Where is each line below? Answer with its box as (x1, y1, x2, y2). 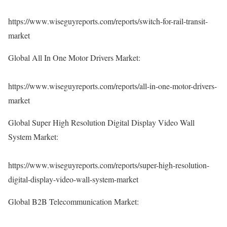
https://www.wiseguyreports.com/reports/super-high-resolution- (8, 160, 209, 170)
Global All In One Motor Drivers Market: (8, 52, 140, 63)
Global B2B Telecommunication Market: (8, 196, 139, 207)
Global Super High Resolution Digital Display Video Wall (8, 117, 195, 128)
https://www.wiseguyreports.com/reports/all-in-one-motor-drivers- (8, 81, 217, 91)
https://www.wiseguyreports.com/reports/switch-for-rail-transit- (8, 16, 208, 26)
